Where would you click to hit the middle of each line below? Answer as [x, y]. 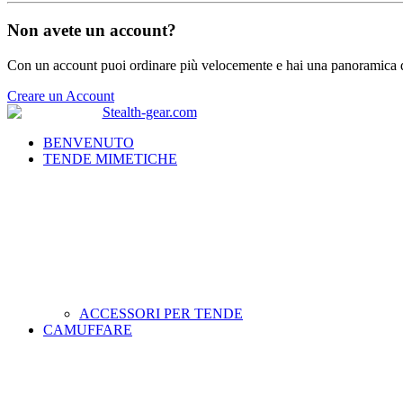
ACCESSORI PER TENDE [161, 313]
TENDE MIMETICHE [110, 158]
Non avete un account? [92, 31]
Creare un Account [61, 95]
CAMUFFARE [88, 329]
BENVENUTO [89, 142]
